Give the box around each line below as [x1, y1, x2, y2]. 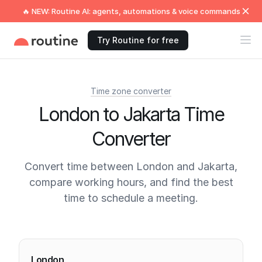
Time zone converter [91, 86, 171, 96]
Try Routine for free [97, 35, 179, 45]
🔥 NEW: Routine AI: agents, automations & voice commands [22, 6, 240, 16]
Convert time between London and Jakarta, [25, 160, 237, 173]
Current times [18, 223, 102, 240]
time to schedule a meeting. [64, 192, 198, 204]
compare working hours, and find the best [29, 176, 233, 188]
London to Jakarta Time [38, 103, 224, 126]
